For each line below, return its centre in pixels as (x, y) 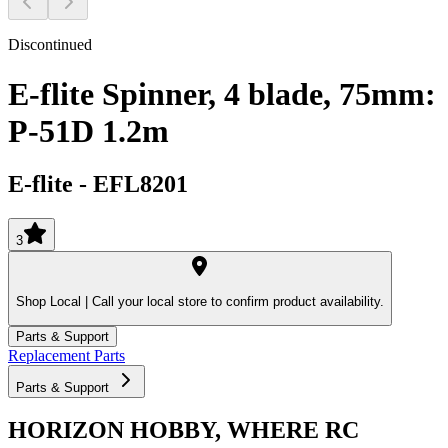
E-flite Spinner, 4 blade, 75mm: (222, 93)
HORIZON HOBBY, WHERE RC (183, 430)
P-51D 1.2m (88, 130)
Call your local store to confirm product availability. (236, 302)
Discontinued (50, 45)
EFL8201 (140, 183)
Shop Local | (52, 302)
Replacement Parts (66, 355)
